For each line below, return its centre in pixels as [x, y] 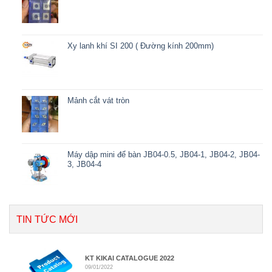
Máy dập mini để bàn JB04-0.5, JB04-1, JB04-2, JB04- [163, 155]
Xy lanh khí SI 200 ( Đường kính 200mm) [140, 46]
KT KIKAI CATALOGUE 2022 [130, 258]
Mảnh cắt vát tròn [98, 100]
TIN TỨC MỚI [47, 220]
